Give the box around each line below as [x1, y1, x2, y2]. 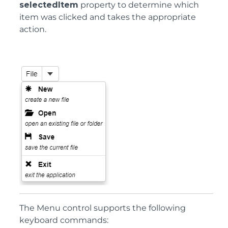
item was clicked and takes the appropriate [19, 12, 196, 22]
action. [19, 24, 46, 34]
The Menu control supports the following [19, 203, 186, 213]
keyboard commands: [19, 215, 108, 225]
